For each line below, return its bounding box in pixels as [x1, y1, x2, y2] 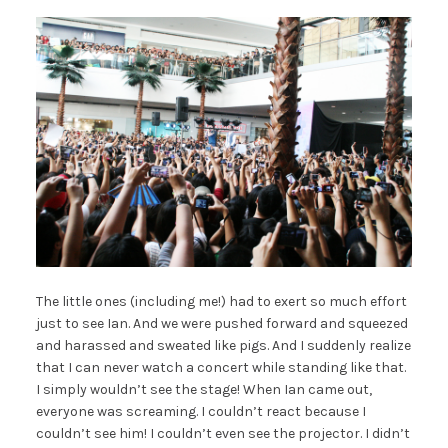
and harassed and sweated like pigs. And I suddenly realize [35, 337, 411, 355]
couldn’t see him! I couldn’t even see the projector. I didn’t [35, 425, 410, 443]
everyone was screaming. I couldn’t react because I [35, 403, 366, 421]
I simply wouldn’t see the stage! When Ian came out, [35, 381, 372, 399]
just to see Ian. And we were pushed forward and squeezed [35, 315, 408, 333]
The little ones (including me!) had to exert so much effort [35, 293, 407, 311]
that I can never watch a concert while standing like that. [35, 359, 406, 377]
